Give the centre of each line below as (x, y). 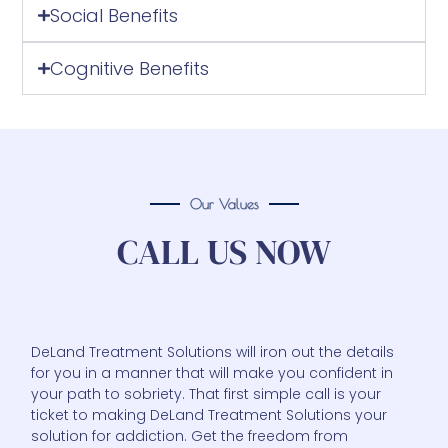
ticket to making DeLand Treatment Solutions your (209, 414)
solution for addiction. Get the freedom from (190, 435)
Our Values (224, 204)
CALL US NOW (224, 252)
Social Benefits (113, 15)
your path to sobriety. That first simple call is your (206, 393)
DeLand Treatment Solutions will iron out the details (213, 351)
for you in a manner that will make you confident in (212, 372)
